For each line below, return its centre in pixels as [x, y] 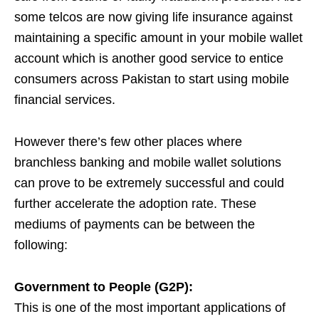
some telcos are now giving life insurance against [153, 17]
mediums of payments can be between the [135, 224]
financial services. [65, 100]
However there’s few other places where [128, 142]
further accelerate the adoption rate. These [135, 204]
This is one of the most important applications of [150, 308]
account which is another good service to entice [149, 58]
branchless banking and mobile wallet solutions [148, 162]
